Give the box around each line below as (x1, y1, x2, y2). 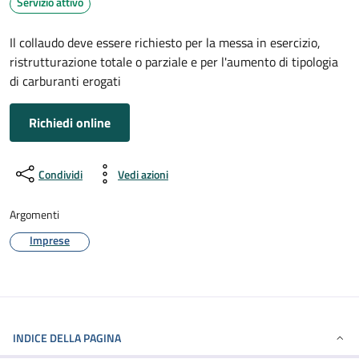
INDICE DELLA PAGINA (13, 329, 121, 346)
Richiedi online (29, 113, 111, 132)
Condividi (38, 165, 83, 183)
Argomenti (10, 206, 59, 223)
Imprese (30, 231, 70, 248)
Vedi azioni (118, 165, 168, 183)
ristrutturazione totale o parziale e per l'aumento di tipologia (10, 52, 338, 71)
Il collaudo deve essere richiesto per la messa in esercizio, (10, 33, 321, 52)
